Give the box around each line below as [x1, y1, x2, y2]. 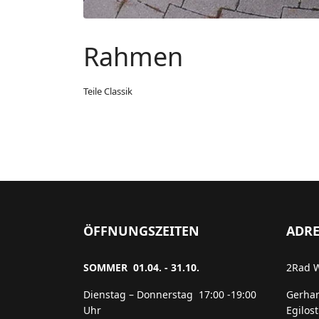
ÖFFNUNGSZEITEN [83, 221, 199, 239]
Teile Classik [83, 84, 132, 98]
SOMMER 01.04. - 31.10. [83, 260, 199, 274]
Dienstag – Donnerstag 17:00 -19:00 [83, 287, 256, 301]
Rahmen [83, 38, 183, 74]
